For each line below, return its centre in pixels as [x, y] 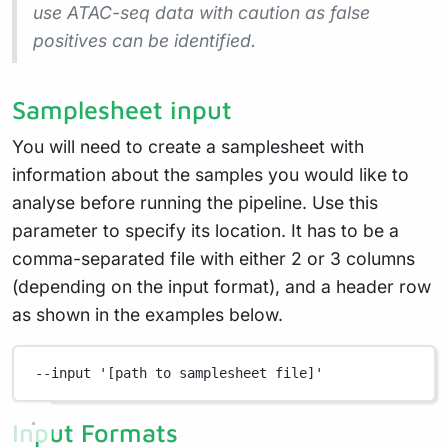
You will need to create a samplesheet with [188, 146]
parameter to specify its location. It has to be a [205, 230]
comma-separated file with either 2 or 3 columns [213, 258]
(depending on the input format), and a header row [221, 286]
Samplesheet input [122, 109]
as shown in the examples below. [147, 314]
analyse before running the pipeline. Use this [195, 202]
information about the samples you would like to [210, 174]
